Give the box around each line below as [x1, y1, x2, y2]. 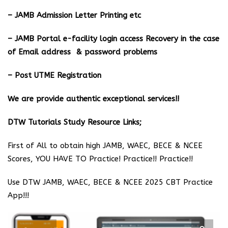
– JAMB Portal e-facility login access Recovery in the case [8, 34, 219, 43]
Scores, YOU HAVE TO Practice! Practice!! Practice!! [8, 154, 193, 163]
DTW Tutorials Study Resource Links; [8, 117, 141, 127]
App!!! [8, 190, 29, 200]
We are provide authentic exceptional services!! [8, 94, 179, 103]
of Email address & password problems [8, 47, 157, 56]
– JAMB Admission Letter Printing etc [8, 10, 141, 20]
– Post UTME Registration [8, 70, 101, 80]
